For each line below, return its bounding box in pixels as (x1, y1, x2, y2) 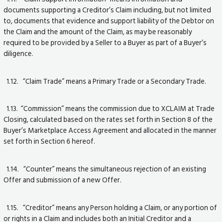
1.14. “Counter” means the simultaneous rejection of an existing (3, 163, 207, 175)
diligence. (3, 48, 34, 59)
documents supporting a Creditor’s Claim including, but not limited (3, 4, 212, 16)
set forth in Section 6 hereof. (3, 135, 96, 148)
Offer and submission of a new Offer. (3, 174, 122, 186)
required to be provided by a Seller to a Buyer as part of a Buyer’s (3, 37, 207, 49)
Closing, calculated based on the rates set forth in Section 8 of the (3, 113, 213, 126)
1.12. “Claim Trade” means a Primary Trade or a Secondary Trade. (3, 75, 207, 87)
